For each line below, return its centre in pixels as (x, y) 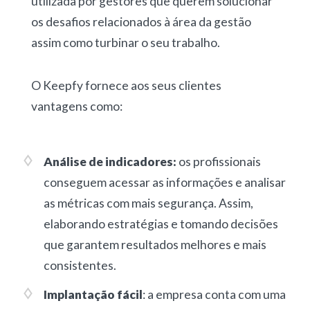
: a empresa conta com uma (214, 294)
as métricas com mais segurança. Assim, (148, 203)
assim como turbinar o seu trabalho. (125, 42)
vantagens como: (76, 106)
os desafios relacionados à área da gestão (141, 21)
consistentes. (80, 265)
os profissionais (218, 161)
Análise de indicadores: (110, 161)
